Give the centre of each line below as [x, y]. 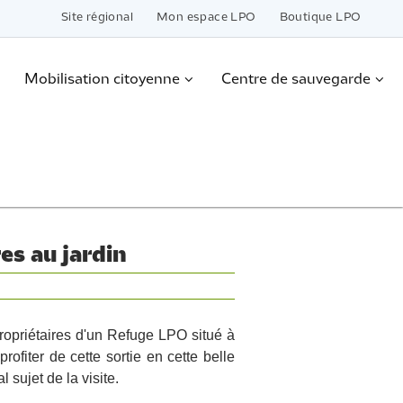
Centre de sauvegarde [296, 80]
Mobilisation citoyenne [102, 80]
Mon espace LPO [206, 18]
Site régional [97, 18]
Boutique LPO [320, 18]
